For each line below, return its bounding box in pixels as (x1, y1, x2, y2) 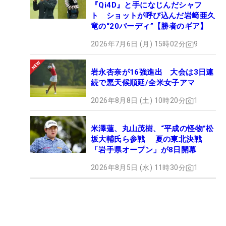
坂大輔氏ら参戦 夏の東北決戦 (91, 135, 202, 144)
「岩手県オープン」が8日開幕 (91, 145, 197, 155)
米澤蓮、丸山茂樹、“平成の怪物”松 (91, 124, 214, 134)
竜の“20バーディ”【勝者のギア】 (91, 22, 208, 31)
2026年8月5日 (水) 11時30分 (91, 163, 186, 172)
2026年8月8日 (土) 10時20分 (91, 96, 186, 105)
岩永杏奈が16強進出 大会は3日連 (91, 68, 214, 77)
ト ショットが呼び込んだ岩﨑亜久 (91, 11, 215, 21)
